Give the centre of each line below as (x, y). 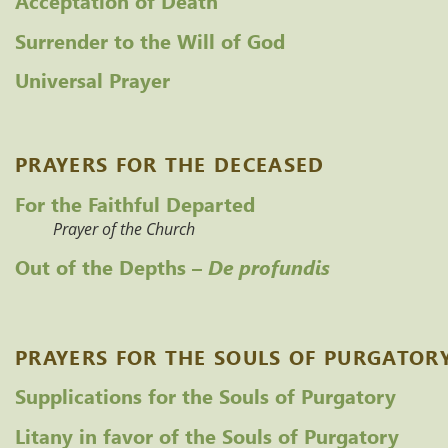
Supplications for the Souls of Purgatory (205, 395)
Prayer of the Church (123, 228)
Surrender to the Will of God (150, 39)
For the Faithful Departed (135, 202)
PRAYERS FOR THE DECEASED (170, 163)
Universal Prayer (92, 79)
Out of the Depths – (111, 266)
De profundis (269, 266)
